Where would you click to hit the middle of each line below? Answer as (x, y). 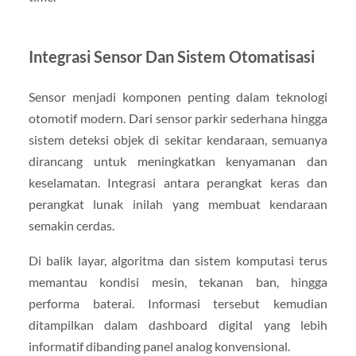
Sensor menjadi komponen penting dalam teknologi (178, 97)
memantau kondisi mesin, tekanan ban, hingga (178, 281)
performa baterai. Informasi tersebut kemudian (178, 303)
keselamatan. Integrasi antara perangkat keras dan (178, 183)
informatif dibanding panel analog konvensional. (159, 346)
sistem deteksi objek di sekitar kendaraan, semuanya (178, 140)
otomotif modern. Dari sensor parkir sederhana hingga (178, 118)
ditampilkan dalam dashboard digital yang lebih (178, 324)
